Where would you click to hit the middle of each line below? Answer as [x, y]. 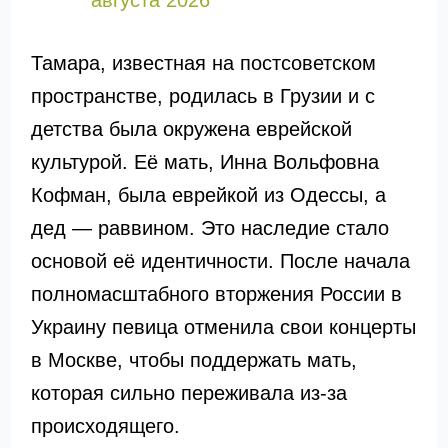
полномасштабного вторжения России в [216, 294]
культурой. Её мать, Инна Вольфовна [204, 162]
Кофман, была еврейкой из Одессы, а [208, 195]
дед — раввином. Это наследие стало [209, 228]
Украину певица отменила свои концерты [223, 327]
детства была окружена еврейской [191, 129]
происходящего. [105, 426]
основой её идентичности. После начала [220, 261]
